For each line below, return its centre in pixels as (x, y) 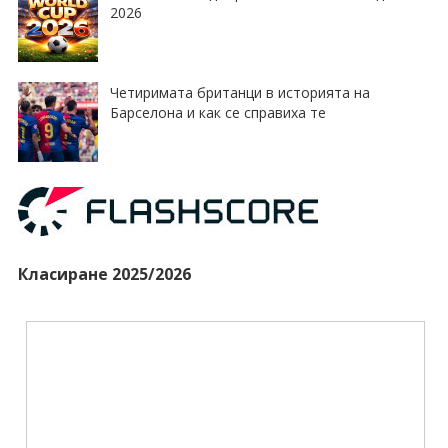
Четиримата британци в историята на (239, 93)
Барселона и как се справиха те (217, 113)
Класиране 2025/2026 (104, 274)
